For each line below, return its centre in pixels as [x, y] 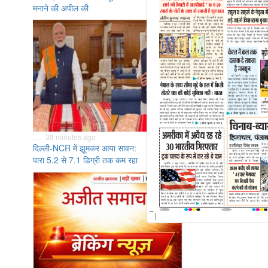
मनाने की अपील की [61, 8]
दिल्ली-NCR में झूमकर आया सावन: [85, 148]
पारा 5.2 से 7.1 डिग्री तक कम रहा [85, 160]
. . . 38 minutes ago [64, 137]
